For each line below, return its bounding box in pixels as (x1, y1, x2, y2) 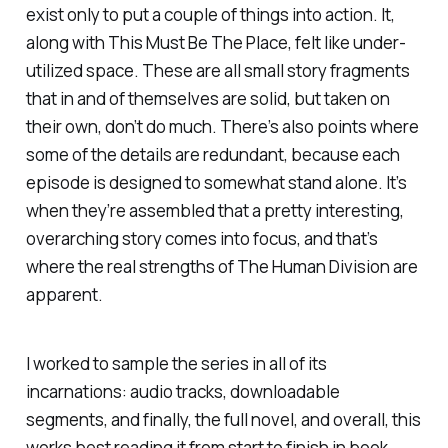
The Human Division (236, 255, 390, 279)
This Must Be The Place (104, 31, 288, 55)
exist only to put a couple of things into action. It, (25, 3, 395, 27)
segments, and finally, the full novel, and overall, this (25, 408, 421, 432)
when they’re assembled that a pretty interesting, (25, 199, 404, 223)
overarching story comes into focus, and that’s (25, 227, 378, 251)
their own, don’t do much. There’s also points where (25, 115, 419, 139)
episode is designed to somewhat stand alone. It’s (25, 171, 407, 195)
